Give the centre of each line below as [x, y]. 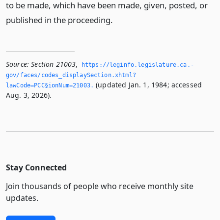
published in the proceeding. [59, 20]
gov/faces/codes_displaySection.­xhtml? [71, 75]
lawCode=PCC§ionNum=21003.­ [50, 86]
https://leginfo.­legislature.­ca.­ [137, 65]
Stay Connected [36, 168]
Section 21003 [54, 64]
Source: [18, 64]
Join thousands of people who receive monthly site [100, 186]
